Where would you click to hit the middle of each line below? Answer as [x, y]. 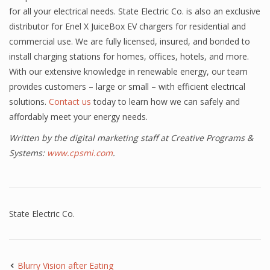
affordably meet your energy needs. [78, 117]
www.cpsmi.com [80, 153]
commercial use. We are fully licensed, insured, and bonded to [130, 41]
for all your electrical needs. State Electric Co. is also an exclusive [135, 11]
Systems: [28, 153]
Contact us [70, 102]
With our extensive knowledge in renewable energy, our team [128, 71]
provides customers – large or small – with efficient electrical [127, 86]
